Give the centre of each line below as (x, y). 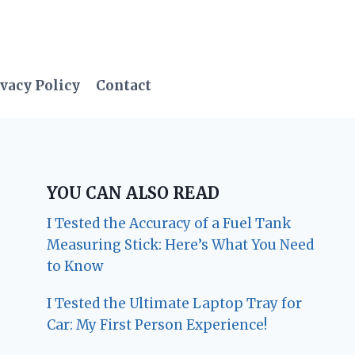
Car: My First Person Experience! (157, 324)
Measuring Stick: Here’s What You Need (181, 244)
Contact (124, 86)
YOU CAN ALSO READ (134, 193)
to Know (75, 266)
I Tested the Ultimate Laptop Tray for (175, 303)
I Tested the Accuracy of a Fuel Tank (169, 223)
